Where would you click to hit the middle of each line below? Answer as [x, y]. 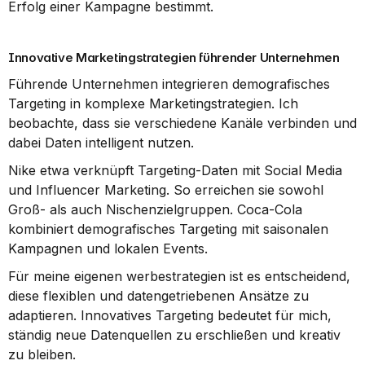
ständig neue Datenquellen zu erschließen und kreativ [174, 335]
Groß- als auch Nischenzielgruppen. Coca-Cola [155, 209]
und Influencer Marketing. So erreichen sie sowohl [166, 190]
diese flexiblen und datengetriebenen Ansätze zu [158, 296]
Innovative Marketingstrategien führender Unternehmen [174, 57]
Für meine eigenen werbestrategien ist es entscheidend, [179, 276]
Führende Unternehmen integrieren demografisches [169, 84]
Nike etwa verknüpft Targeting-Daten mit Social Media [175, 170]
